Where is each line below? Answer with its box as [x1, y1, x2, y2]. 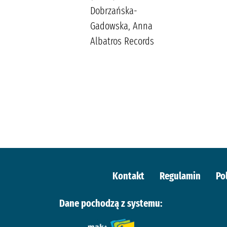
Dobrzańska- [90, 4, 137, 17]
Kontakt [112, 169, 144, 182]
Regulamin [159, 169, 201, 182]
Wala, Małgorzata [5, 4, 68, 17]
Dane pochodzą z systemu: [59, 197, 162, 209]
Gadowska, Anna [90, 19, 153, 32]
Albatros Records [90, 34, 154, 47]
